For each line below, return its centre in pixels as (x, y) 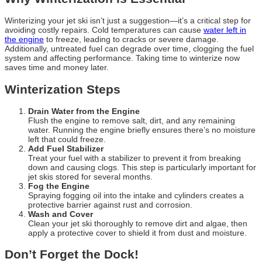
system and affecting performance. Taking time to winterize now (122, 58)
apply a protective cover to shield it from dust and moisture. (137, 232)
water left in (225, 30)
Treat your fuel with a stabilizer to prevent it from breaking (135, 158)
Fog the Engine (59, 186)
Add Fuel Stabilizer (66, 148)
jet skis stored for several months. (90, 176)
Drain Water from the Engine (84, 111)
